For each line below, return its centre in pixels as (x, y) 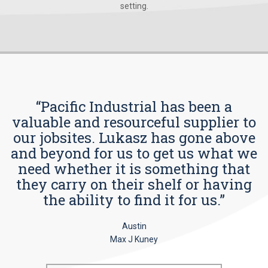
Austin (134, 226)
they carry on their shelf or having (134, 185)
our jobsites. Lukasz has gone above (134, 138)
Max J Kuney (134, 240)
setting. (134, 6)
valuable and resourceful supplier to (134, 122)
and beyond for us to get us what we (134, 153)
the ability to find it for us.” (134, 200)
